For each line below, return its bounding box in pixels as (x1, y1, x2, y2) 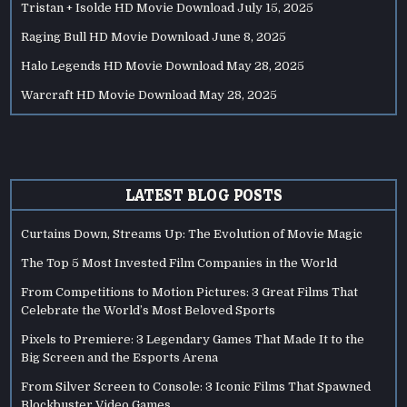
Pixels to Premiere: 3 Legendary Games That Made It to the (21, 333, 365, 347)
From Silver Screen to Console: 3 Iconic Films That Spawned (21, 380, 372, 394)
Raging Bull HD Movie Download (21, 30, 210, 45)
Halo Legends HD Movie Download (21, 59, 224, 74)
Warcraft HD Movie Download (21, 88, 197, 103)
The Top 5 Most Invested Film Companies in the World (21, 256, 338, 271)
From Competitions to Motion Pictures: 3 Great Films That (21, 285, 359, 300)
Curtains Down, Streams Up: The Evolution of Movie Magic (21, 227, 363, 242)
